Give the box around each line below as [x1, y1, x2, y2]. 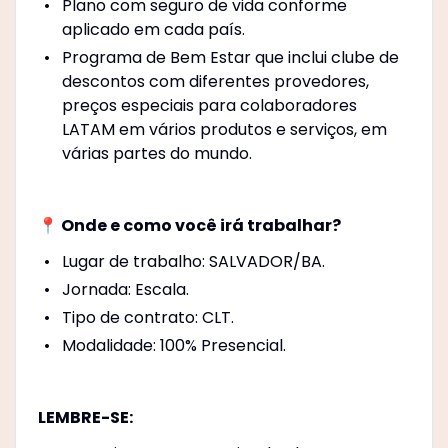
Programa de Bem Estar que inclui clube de [61, 45, 399, 69]
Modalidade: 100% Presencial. [61, 333, 286, 357]
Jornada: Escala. [61, 277, 189, 301]
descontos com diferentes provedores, [61, 69, 369, 93]
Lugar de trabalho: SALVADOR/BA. [61, 249, 325, 273]
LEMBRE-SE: [37, 405, 133, 429]
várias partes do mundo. [61, 141, 252, 165]
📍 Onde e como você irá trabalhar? [37, 213, 341, 237]
